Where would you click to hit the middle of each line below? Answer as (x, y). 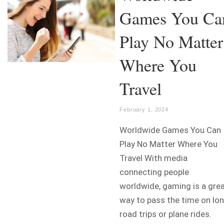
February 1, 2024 (144, 110)
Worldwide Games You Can (170, 130)
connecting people (154, 172)
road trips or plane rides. (165, 214)
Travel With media (153, 158)
